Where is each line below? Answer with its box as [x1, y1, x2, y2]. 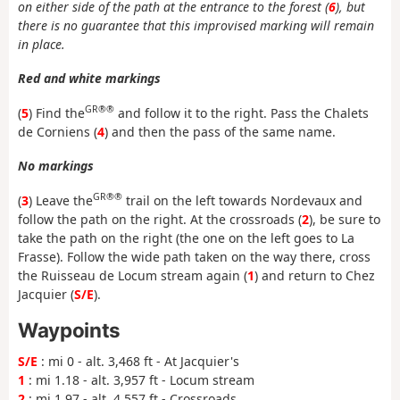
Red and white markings [18, 70, 161, 87]
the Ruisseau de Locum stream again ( [18, 266, 247, 284]
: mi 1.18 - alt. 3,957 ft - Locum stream [25, 371, 254, 389]
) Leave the [29, 191, 93, 209]
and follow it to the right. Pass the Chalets [114, 104, 369, 121]
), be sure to [309, 210, 380, 228]
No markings [18, 157, 94, 175]
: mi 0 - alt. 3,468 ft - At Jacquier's [37, 353, 239, 371]
